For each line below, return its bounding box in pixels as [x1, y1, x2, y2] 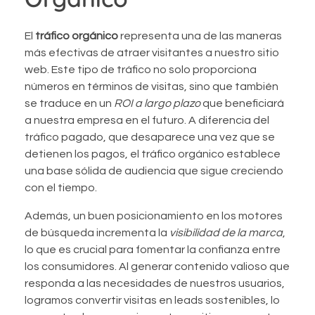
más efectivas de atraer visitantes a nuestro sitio [25, 46, 279, 58]
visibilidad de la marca [169, 226, 283, 238]
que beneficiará [200, 97, 284, 109]
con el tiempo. [25, 181, 97, 193]
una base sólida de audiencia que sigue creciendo [25, 165, 283, 176]
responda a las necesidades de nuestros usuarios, [25, 277, 285, 289]
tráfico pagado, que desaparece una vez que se [25, 131, 275, 143]
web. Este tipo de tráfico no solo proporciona [25, 63, 257, 75]
